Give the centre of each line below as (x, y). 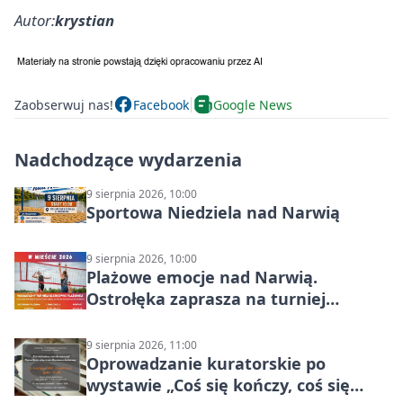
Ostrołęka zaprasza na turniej (206, 299)
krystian (85, 21)
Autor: (35, 21)
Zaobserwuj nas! (64, 104)
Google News (253, 104)
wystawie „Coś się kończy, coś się (218, 385)
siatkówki (125, 321)
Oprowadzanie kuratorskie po (206, 364)
